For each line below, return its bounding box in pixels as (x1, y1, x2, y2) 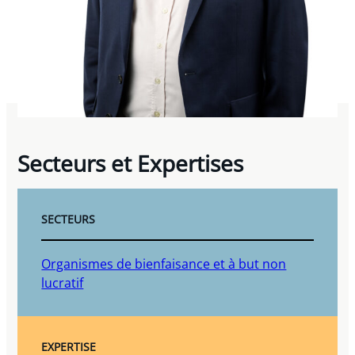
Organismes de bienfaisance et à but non (41, 254, 287, 273)
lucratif (41, 273, 84, 292)
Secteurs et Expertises (17, 147, 244, 178)
